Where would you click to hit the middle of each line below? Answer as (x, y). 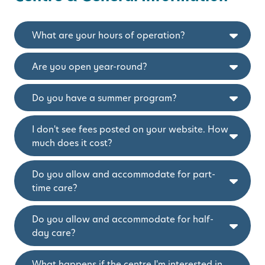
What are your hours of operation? (109, 35)
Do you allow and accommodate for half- (123, 219)
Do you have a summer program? (104, 98)
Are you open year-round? (90, 66)
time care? (55, 188)
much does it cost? (72, 143)
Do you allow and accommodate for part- (124, 174)
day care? (54, 232)
